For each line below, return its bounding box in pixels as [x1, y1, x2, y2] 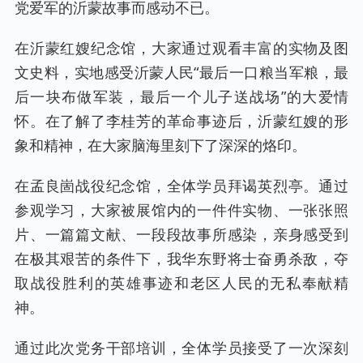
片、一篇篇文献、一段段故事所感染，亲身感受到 [15, 224, 348, 244]
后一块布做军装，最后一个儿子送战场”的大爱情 [15, 87, 348, 106]
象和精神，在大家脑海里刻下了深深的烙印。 [15, 135, 306, 155]
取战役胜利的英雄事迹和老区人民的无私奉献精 [15, 273, 348, 293]
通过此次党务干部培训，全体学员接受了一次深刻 [15, 338, 348, 357]
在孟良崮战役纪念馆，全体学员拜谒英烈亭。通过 [15, 176, 348, 195]
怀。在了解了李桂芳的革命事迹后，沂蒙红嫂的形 [15, 111, 348, 130]
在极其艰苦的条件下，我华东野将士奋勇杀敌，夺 [15, 249, 348, 268]
